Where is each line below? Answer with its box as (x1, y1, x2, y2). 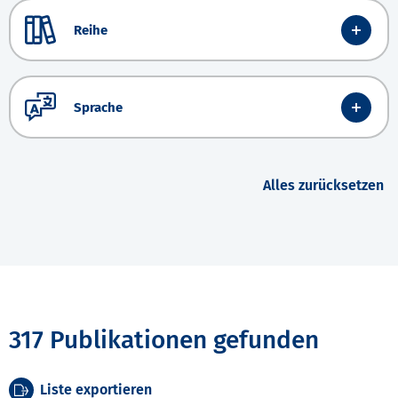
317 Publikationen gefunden (9, 325, 319, 355)
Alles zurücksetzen (263, 177, 384, 195)
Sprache (74, 99, 123, 115)
